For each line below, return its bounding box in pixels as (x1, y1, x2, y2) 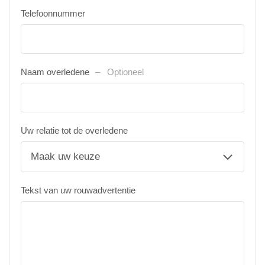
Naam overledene (21, 67, 92, 77)
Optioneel (107, 67, 144, 77)
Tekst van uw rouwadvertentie (21, 185, 135, 195)
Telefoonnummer (21, 8, 85, 18)
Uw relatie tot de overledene (21, 125, 128, 135)
